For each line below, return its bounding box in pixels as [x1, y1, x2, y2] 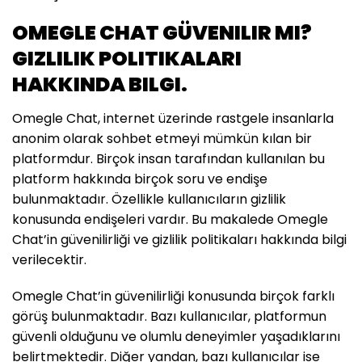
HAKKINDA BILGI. [12, 69, 187, 99]
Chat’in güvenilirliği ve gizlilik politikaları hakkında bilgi [12, 229, 347, 249]
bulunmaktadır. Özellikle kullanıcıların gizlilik [12, 189, 286, 208]
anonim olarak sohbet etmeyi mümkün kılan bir [12, 128, 312, 148]
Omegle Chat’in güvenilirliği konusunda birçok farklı [12, 286, 335, 305]
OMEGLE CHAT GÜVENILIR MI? [12, 18, 312, 47]
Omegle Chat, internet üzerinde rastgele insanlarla [12, 108, 334, 128]
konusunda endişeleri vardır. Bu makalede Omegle [12, 209, 328, 229]
